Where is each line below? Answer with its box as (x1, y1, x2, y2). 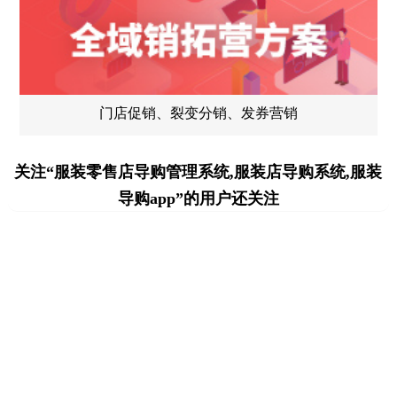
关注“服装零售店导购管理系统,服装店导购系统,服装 (14, 163, 383, 182)
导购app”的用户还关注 (117, 190, 279, 208)
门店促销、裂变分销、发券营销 (98, 105, 298, 121)
